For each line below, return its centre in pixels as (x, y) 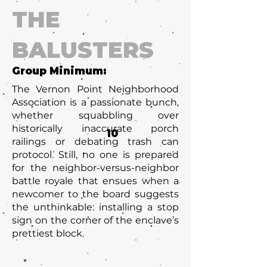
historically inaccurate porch (95, 128)
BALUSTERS (83, 50)
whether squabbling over (95, 115)
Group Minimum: (59, 71)
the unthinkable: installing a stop (95, 207)
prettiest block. (48, 233)
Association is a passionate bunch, (95, 102)
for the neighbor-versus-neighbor (95, 168)
